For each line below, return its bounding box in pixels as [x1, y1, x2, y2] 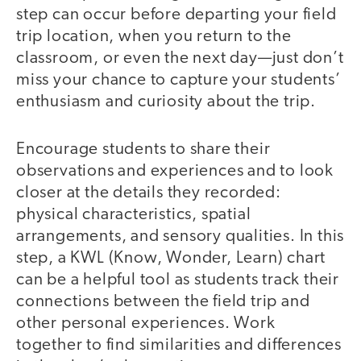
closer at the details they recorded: [16, 184, 281, 201]
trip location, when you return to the [16, 28, 292, 46]
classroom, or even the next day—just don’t [16, 50, 344, 68]
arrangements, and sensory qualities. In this [16, 227, 345, 245]
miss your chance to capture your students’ [16, 72, 341, 89]
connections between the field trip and [16, 293, 310, 310]
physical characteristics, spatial [16, 205, 251, 223]
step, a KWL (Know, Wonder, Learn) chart [16, 249, 326, 267]
